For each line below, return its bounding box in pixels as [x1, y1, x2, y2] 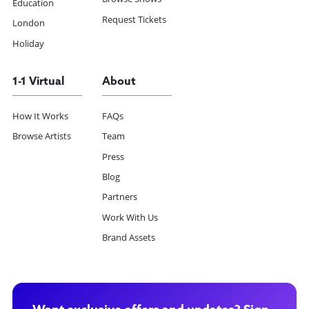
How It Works [12, 110, 69, 122]
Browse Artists [12, 130, 72, 143]
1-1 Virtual [12, 76, 65, 88]
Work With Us [101, 211, 158, 223]
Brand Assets [101, 232, 155, 244]
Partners [101, 191, 137, 203]
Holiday [12, 37, 45, 50]
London [12, 17, 46, 30]
